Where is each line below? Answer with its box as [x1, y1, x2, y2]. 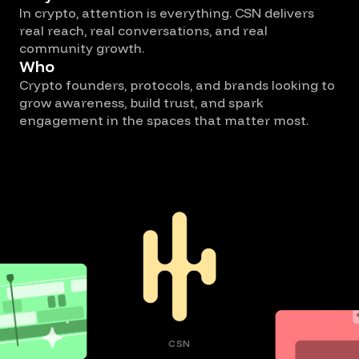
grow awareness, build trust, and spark [19, 95, 264, 111]
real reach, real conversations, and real [19, 22, 268, 39]
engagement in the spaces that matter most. [19, 112, 309, 129]
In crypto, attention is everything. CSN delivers [19, 5, 314, 22]
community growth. [19, 40, 144, 57]
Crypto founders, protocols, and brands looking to [19, 77, 335, 94]
